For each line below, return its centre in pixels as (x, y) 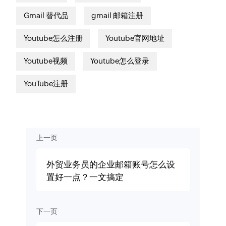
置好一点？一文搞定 (85, 177)
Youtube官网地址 (135, 38)
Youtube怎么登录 (120, 61)
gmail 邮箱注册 (118, 16)
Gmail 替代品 (46, 16)
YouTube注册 (46, 84)
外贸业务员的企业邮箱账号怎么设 (110, 164)
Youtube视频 (46, 61)
